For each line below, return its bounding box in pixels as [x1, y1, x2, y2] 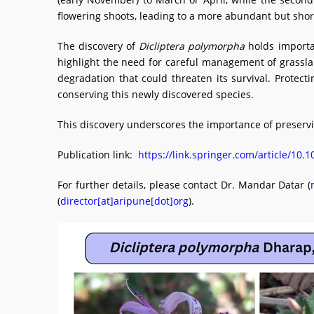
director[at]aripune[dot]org [60, 194, 189, 207]
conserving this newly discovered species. [57, 88, 254, 101]
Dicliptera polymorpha [139, 39, 245, 53]
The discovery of [57, 39, 139, 53]
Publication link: [57, 148, 138, 161]
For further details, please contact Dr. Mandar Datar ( [57, 178, 310, 191]
